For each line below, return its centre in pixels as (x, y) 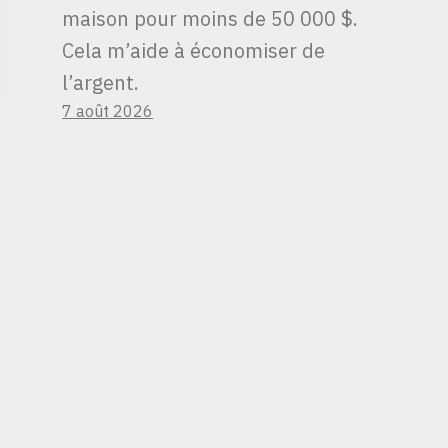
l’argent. (101, 82)
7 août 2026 (108, 110)
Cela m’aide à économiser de (194, 50)
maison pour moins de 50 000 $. (210, 18)
